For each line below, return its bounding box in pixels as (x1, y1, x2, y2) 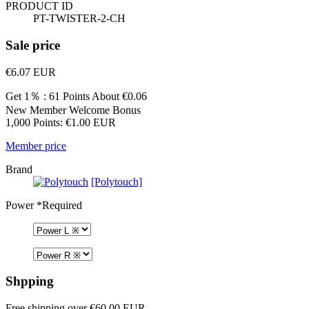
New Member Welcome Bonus (6, 103, 141, 116)
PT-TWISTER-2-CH (33, 12, 126, 25)
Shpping (6, 274, 54, 289)
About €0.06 (90, 90, 147, 102)
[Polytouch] (91, 175, 142, 188)
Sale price (6, 37, 60, 52)
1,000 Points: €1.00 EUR (6, 116, 116, 128)
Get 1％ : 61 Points (6, 90, 90, 102)
